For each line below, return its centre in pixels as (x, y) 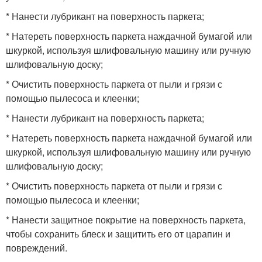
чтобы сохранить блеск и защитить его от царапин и (118, 234)
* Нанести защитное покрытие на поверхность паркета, (126, 220)
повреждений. (37, 248)
